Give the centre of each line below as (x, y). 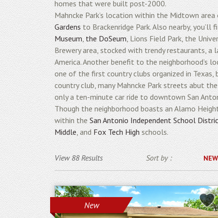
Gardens (68, 27)
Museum (68, 38)
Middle (65, 132)
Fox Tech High (117, 132)
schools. (154, 132)
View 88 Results (79, 158)
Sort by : (159, 158)
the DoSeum (106, 38)
